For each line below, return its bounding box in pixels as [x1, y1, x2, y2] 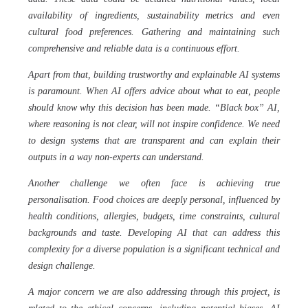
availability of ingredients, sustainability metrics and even [27, 10, 280, 21]
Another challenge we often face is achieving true [27, 178, 280, 188]
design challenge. [27, 261, 96, 271]
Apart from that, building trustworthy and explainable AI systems [27, 69, 280, 80]
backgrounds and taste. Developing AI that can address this [27, 228, 280, 238]
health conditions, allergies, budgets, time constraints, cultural [27, 211, 280, 221]
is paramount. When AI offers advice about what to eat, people [27, 86, 280, 96]
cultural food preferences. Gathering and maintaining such [27, 27, 280, 37]
